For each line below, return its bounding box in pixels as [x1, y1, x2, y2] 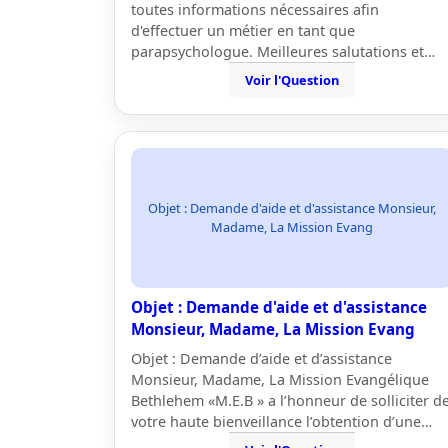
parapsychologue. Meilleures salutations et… [131, 42, 435, 61]
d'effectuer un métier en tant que [131, 21, 355, 40]
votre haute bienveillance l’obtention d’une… [131, 412, 432, 431]
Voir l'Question [245, 71, 339, 89]
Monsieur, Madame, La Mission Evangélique [131, 370, 429, 389]
